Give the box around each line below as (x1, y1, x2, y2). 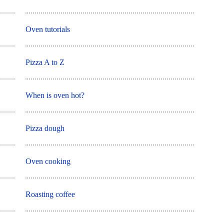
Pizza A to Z (25, 58, 65, 67)
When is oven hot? (25, 91, 85, 100)
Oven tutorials (25, 25, 70, 34)
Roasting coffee (25, 190, 75, 199)
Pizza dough (25, 124, 65, 133)
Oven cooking (25, 157, 71, 166)
